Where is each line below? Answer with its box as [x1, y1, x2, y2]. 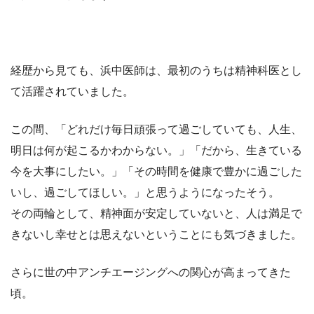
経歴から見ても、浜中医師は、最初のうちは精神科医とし [11, 64, 302, 76]
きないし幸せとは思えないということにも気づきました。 [11, 228, 302, 240]
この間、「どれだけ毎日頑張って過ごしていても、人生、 [11, 123, 302, 135]
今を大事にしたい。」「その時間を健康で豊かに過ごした [11, 165, 302, 177]
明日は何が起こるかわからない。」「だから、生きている [11, 144, 302, 156]
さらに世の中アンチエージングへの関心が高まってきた [11, 266, 291, 278]
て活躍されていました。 [11, 85, 134, 97]
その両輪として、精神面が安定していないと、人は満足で [11, 207, 302, 219]
